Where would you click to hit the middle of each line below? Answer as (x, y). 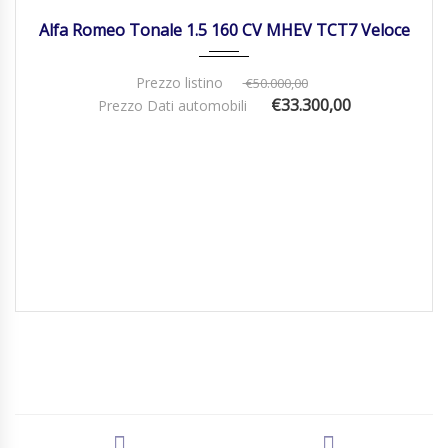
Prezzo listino (179, 82)
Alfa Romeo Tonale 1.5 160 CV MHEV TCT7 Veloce (224, 30)
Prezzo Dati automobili (172, 105)
